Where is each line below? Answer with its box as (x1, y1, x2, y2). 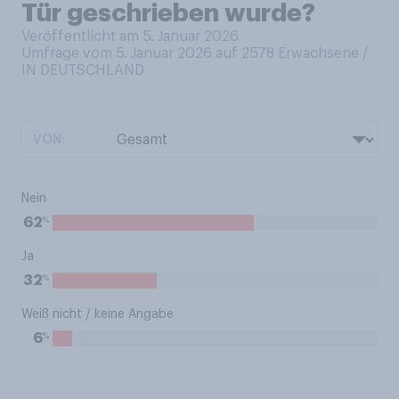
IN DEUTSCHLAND (21, 63, 144, 77)
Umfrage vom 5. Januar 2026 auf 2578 (21, 46, 278, 61)
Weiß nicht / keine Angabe (21, 308, 174, 321)
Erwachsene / (278, 46, 368, 61)
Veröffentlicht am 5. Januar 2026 (21, 29, 239, 44)
